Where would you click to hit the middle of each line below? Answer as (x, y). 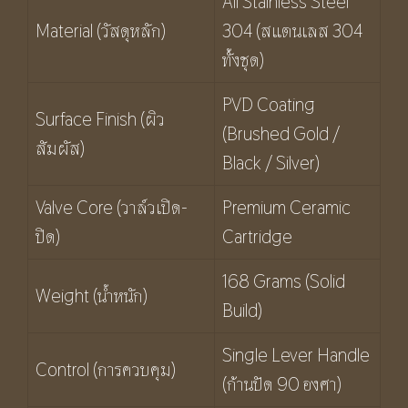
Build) (242, 310)
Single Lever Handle (296, 355)
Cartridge (257, 236)
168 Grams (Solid (284, 281)
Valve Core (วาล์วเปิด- (112, 207)
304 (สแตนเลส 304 (292, 31)
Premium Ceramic (286, 207)
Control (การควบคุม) (106, 369)
